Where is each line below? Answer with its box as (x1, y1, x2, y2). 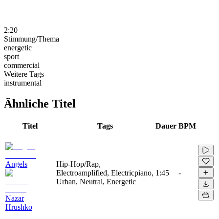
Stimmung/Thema (4, 34, 59, 43)
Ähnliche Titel (4, 97, 76, 110)
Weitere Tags (4, 69, 44, 78)
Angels (5, 159, 27, 168)
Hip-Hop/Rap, (56, 159, 101, 168)
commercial (4, 61, 40, 69)
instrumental (4, 78, 42, 87)
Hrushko (5, 202, 32, 211)
